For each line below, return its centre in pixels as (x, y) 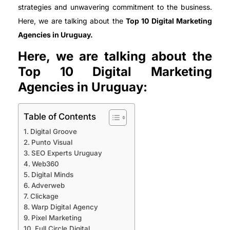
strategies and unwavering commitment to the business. (115, 7)
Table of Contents (60, 117)
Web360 (45, 164)
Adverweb (48, 186)
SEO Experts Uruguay (66, 153)
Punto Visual (52, 142)
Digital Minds (52, 175)
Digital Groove (53, 132)
